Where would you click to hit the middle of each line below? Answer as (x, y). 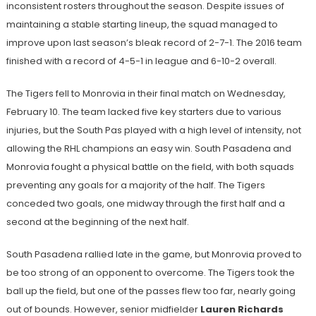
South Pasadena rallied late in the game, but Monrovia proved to (154, 255)
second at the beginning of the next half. (97, 222)
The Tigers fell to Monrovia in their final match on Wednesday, (146, 94)
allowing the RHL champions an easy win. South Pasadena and (148, 149)
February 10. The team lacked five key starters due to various (144, 112)
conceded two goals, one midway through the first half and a (145, 204)
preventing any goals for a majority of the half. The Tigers (135, 186)
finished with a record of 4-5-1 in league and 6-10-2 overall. (141, 61)
